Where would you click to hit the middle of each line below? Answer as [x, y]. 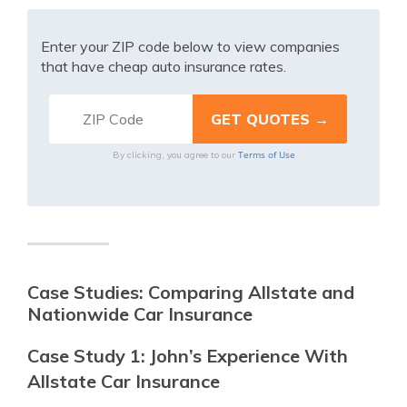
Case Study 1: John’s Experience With [188, 356]
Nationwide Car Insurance [140, 314]
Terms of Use [266, 154]
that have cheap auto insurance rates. [164, 66]
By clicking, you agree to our [175, 155]
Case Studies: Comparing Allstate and [191, 292]
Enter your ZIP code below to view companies [190, 46]
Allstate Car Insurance [124, 381]
